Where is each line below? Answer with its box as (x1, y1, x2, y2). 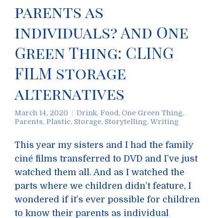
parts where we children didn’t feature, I (15, 181, 191, 191)
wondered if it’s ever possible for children (15, 195, 200, 204)
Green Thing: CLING (15, 42, 174, 63)
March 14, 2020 (15, 109, 68, 117)
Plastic (46, 118, 71, 126)
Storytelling (105, 118, 147, 126)
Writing (150, 118, 179, 126)
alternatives (15, 83, 125, 104)
